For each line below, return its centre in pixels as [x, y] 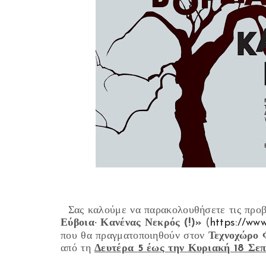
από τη [78, 248]
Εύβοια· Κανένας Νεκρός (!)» [132, 223]
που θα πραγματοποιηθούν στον [134, 236]
